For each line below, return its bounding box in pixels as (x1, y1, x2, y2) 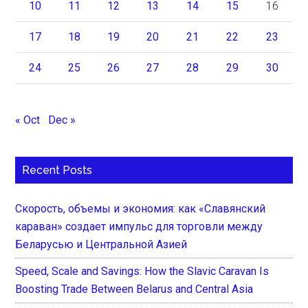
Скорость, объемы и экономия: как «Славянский (15, 201, 266, 215)
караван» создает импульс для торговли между (15, 219, 263, 233)
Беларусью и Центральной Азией (15, 237, 188, 251)
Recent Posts (22, 163, 93, 177)
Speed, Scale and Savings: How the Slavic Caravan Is (15, 264, 269, 278)
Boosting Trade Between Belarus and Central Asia (15, 282, 254, 296)
